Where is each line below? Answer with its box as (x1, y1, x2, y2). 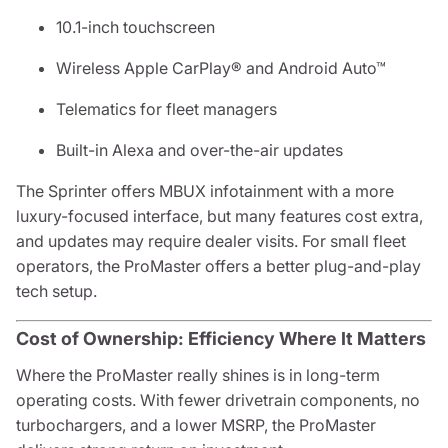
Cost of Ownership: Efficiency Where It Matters (16, 328, 426, 349)
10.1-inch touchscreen (56, 17, 215, 37)
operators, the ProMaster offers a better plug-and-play (16, 256, 421, 276)
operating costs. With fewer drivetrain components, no (16, 390, 420, 410)
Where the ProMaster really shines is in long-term (16, 365, 380, 385)
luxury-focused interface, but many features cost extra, (16, 206, 423, 226)
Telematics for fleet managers (56, 99, 277, 119)
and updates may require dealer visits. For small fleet (16, 231, 406, 251)
